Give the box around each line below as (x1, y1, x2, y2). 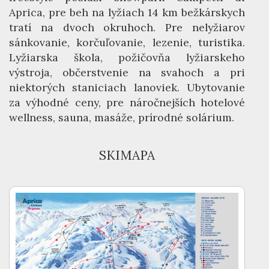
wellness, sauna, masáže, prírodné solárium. (9, 110, 234, 124)
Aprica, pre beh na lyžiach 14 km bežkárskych (9, 5, 245, 19)
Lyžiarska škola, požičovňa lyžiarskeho (9, 50, 245, 64)
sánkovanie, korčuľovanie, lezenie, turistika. (9, 35, 245, 49)
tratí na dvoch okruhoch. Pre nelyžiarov (9, 20, 245, 34)
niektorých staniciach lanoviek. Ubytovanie (9, 80, 245, 94)
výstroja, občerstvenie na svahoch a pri (9, 65, 245, 79)
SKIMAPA (99, 147, 155, 163)
